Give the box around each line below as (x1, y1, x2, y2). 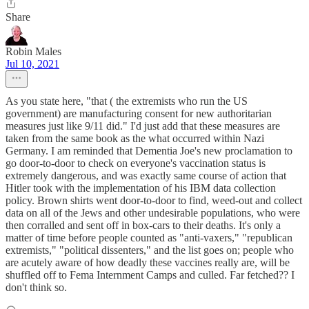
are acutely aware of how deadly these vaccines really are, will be (6, 257, 290, 269)
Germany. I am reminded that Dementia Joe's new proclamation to (6, 145, 292, 157)
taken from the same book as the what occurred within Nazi (6, 132, 264, 145)
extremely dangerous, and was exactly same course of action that (6, 170, 286, 182)
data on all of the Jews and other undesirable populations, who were (6, 207, 300, 219)
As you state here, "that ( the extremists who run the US (6, 95, 248, 108)
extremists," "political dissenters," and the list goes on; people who (6, 244, 294, 257)
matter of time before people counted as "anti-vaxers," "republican (6, 232, 292, 244)
